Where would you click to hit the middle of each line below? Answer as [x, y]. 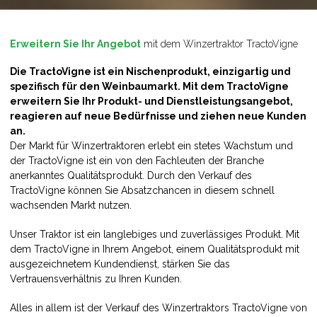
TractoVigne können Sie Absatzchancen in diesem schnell [142, 190]
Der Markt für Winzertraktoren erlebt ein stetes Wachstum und [151, 145]
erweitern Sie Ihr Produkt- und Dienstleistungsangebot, [151, 101]
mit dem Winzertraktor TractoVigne [219, 44]
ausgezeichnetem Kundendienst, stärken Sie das [120, 264]
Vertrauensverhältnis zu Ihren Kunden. [96, 278]
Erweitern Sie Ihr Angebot [75, 44]
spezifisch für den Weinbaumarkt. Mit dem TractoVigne [149, 86]
